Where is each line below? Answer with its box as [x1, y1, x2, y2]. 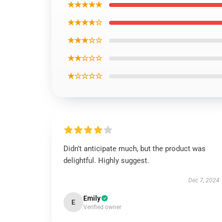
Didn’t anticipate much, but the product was [63, 144, 206, 153]
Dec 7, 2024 [188, 177, 220, 184]
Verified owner [83, 204, 121, 211]
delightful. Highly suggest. [63, 156, 149, 165]
